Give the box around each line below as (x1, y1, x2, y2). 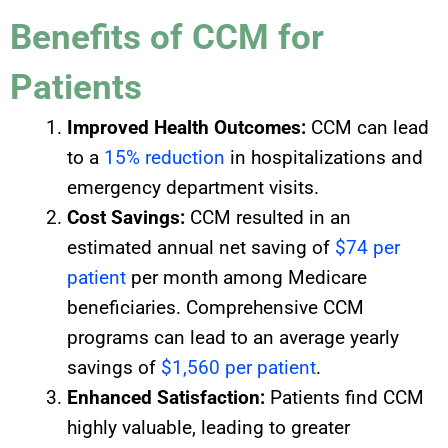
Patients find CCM (270, 385, 424, 409)
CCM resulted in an (185, 205, 351, 229)
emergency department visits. (67, 175, 319, 199)
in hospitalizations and (225, 145, 423, 169)
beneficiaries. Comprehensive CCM (67, 295, 364, 319)
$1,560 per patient (156, 355, 316, 379)
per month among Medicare (126, 265, 367, 289)
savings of (67, 355, 156, 379)
